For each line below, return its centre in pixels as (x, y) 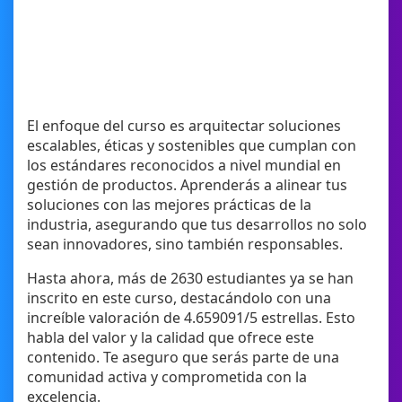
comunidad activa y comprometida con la (167, 377)
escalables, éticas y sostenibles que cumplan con (192, 146)
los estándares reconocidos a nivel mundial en (184, 166)
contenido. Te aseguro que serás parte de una (183, 358)
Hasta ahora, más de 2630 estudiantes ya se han (190, 279)
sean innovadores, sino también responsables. (185, 245)
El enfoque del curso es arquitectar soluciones (184, 126)
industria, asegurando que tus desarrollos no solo (197, 225)
